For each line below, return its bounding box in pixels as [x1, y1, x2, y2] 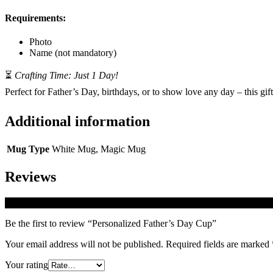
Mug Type [7, 143, 49, 154]
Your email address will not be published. [5, 238, 163, 249]
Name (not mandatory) [29, 47, 116, 58]
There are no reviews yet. [5, 197, 102, 208]
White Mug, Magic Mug [52, 143, 146, 154]
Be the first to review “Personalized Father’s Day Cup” [5, 218, 216, 229]
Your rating [5, 259, 48, 270]
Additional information [5, 113, 150, 129]
